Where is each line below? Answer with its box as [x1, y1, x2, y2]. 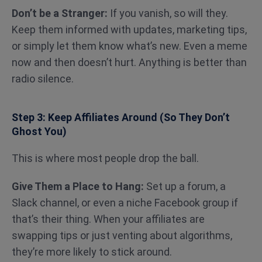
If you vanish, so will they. [108, 7, 228, 19]
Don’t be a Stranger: [12, 7, 108, 19]
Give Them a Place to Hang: [12, 180, 144, 192]
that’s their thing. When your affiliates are [12, 213, 205, 225]
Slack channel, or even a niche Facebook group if [12, 196, 238, 209]
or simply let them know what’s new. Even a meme [12, 40, 247, 52]
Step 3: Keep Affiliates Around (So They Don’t [12, 111, 230, 123]
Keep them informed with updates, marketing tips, [12, 23, 247, 36]
